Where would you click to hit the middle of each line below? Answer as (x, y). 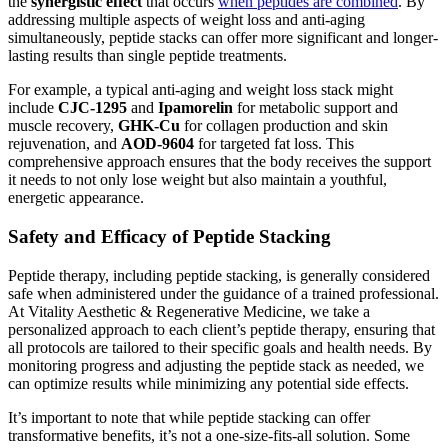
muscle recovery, (63, 126)
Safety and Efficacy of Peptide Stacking (169, 236)
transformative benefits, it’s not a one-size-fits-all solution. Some (209, 435)
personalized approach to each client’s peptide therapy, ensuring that (221, 329)
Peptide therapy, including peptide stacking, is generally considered (219, 275)
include (33, 108)
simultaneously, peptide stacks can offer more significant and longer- (223, 38)
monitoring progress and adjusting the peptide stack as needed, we (216, 365)
